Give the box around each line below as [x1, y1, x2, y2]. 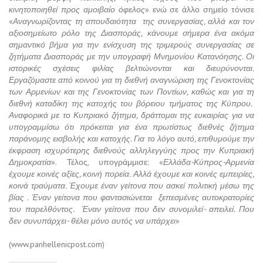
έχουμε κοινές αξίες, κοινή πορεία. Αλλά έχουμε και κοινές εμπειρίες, [9, 168, 254, 180]
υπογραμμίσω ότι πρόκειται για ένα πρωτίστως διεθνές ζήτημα [9, 122, 254, 133]
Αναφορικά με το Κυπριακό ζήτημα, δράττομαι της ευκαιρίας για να [9, 110, 254, 121]
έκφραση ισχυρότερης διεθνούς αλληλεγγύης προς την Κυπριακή [9, 145, 254, 156]
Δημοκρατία [9, 157, 51, 168]
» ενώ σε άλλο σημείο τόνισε [144, 4, 254, 15]
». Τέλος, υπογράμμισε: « [51, 157, 163, 168]
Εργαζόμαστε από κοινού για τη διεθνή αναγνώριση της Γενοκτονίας [9, 75, 254, 86]
